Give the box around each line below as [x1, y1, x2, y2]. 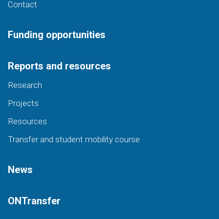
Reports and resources [7, 60, 111, 72]
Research [7, 80, 42, 90]
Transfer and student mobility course [7, 134, 140, 144]
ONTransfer [7, 195, 61, 207]
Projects [7, 98, 39, 108]
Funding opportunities [7, 28, 106, 41]
